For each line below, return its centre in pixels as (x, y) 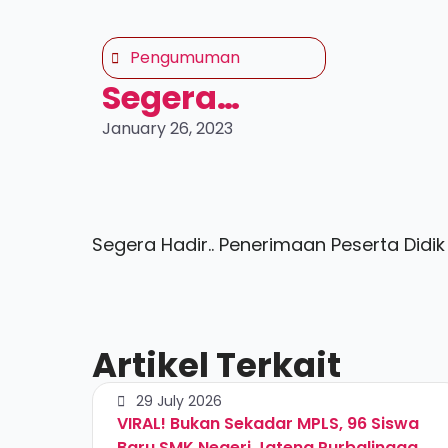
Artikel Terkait (216, 365)
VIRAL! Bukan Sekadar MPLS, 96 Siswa (268, 423)
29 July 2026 (179, 401)
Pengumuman (185, 57)
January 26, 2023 (167, 128)
